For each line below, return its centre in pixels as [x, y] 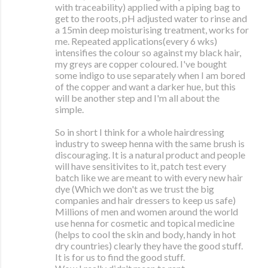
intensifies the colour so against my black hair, [148, 53]
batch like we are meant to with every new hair [149, 178]
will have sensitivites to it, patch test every [141, 166]
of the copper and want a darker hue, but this [145, 87]
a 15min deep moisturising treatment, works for [152, 30]
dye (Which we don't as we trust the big [135, 189]
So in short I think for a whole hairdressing [140, 132]
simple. [69, 109]
